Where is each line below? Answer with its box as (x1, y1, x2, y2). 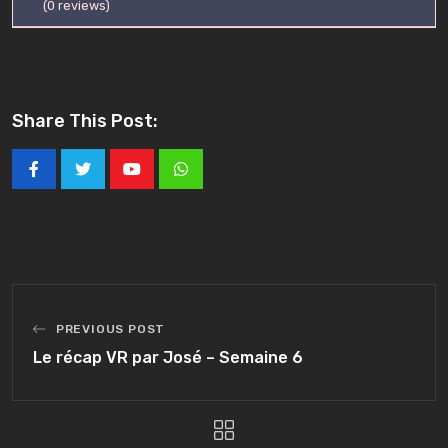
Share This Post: (12, 109, 158, 132)
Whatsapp (179, 172, 254, 191)
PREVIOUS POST (55, 321, 166, 336)
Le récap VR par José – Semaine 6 (33, 347, 303, 367)
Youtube (130, 172, 194, 191)
